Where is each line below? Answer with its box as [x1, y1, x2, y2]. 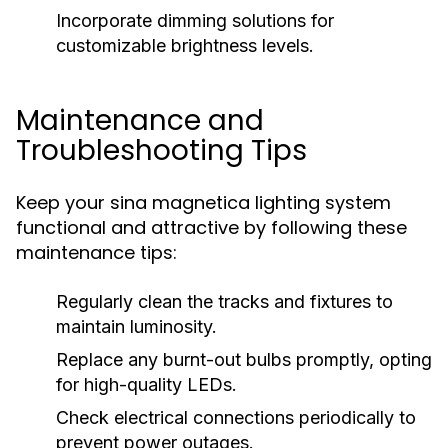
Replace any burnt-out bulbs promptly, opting [56, 349, 432, 370]
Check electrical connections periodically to [56, 407, 416, 428]
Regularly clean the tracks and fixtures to [56, 291, 393, 312]
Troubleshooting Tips [16, 131, 307, 170]
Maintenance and [16, 101, 264, 140]
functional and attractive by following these [16, 215, 407, 240]
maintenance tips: [16, 240, 177, 265]
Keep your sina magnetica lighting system [16, 190, 391, 215]
